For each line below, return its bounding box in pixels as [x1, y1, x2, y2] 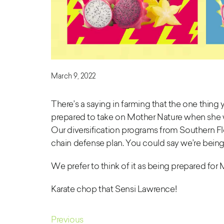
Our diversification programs [51, 124, 158, 135]
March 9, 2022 [51, 71, 95, 81]
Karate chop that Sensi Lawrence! [51, 183, 177, 194]
